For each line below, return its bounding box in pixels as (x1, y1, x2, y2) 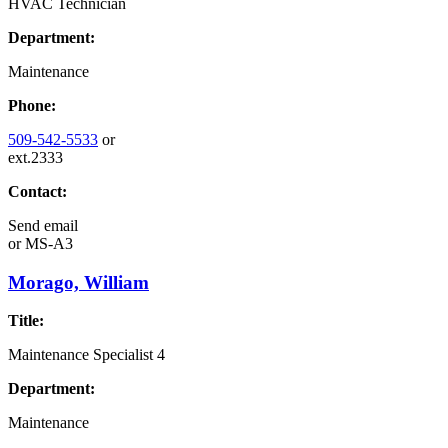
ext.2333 (8, 148, 63, 166)
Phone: (8, 96, 56, 114)
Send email (8, 216, 78, 234)
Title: (8, 312, 44, 330)
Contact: (8, 182, 67, 200)
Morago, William (8, 271, 149, 293)
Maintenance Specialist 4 (8, 346, 165, 364)
